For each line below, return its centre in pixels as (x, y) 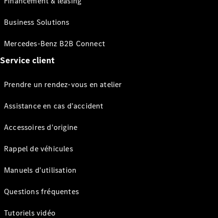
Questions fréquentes (41, 191)
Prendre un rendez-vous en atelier (63, 84)
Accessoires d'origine (41, 127)
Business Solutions (37, 22)
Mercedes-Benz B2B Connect (54, 44)
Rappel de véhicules (38, 149)
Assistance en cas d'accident (54, 106)
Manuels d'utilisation (40, 170)
